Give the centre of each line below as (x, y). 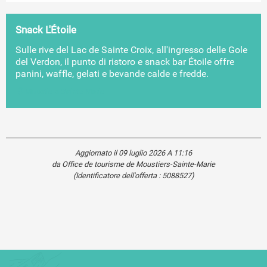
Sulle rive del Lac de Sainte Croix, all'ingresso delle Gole (131, 49)
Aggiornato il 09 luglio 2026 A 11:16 (133, 153)
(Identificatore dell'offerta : (118, 175)
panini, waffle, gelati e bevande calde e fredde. (112, 73)
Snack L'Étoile (46, 30)
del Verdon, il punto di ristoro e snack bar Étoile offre (125, 61)
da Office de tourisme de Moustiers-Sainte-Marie (133, 164)
